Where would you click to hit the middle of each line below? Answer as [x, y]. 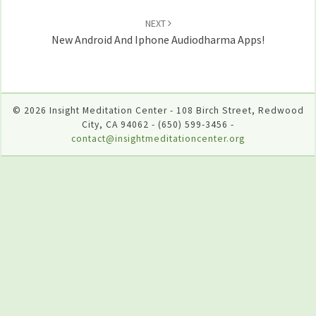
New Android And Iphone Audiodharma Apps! [158, 39]
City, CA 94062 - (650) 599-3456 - [158, 124]
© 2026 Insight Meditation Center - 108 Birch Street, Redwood [158, 110]
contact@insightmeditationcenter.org [158, 138]
